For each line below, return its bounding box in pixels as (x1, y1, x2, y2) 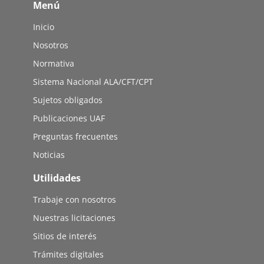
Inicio (33, 21, 54, 33)
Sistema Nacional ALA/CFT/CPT (33, 76, 153, 88)
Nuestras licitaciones (33, 212, 115, 224)
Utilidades (33, 171, 81, 185)
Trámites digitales (33, 249, 106, 260)
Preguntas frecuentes (33, 131, 118, 143)
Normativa (33, 58, 74, 70)
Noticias (33, 149, 65, 161)
